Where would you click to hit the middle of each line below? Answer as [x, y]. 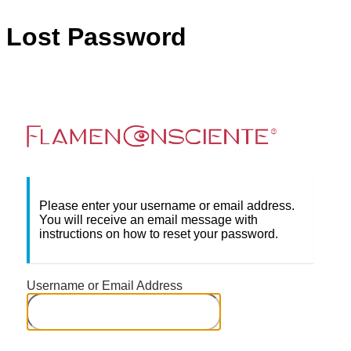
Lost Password [96, 37]
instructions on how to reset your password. [159, 233]
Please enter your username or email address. [167, 205]
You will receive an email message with [148, 219]
